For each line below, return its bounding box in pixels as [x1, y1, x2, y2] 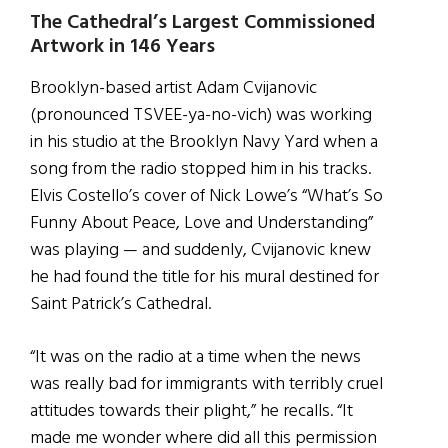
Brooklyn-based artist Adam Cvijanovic [30, 73, 317, 103]
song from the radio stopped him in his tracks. [30, 154, 371, 184]
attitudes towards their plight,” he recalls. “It [30, 396, 353, 426]
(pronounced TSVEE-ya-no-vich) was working [30, 100, 372, 130]
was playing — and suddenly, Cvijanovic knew [30, 235, 371, 265]
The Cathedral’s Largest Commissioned [30, 6, 375, 39]
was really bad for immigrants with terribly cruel [30, 369, 383, 399]
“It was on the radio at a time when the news [30, 342, 361, 372]
